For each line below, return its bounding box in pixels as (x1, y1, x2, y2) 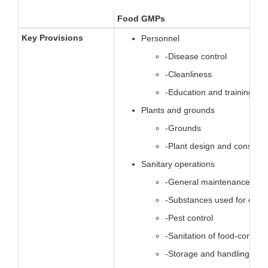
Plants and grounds (141, 105, 215, 115)
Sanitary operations (141, 159, 215, 169)
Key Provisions (22, 33, 83, 43)
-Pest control (165, 213, 213, 223)
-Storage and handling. (165, 249, 252, 259)
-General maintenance (165, 177, 250, 187)
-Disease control (165, 51, 227, 62)
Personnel (141, 33, 179, 44)
